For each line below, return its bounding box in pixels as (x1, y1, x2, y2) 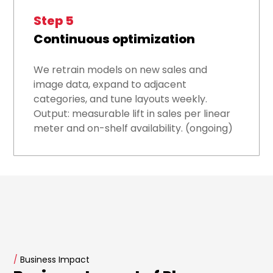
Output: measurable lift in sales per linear (34, 107, 231, 121)
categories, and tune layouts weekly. (34, 92, 208, 107)
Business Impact (18, 253, 90, 266)
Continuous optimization (34, 30, 196, 48)
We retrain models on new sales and (34, 63, 208, 77)
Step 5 (34, 12, 74, 30)
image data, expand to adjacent (34, 77, 187, 92)
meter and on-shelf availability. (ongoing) (34, 121, 233, 136)
